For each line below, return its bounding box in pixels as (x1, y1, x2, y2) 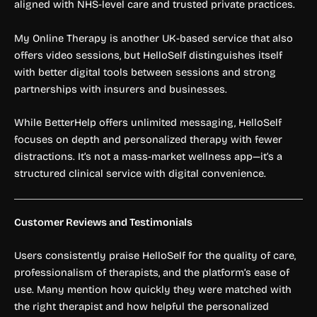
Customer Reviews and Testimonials (14, 215, 192, 229)
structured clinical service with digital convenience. (14, 167, 266, 180)
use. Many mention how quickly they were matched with (14, 282, 292, 296)
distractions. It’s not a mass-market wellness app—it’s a (14, 150, 282, 163)
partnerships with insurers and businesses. (14, 82, 227, 96)
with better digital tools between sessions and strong (14, 65, 276, 79)
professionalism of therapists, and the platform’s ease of (14, 265, 289, 279)
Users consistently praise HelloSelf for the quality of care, (14, 248, 296, 262)
